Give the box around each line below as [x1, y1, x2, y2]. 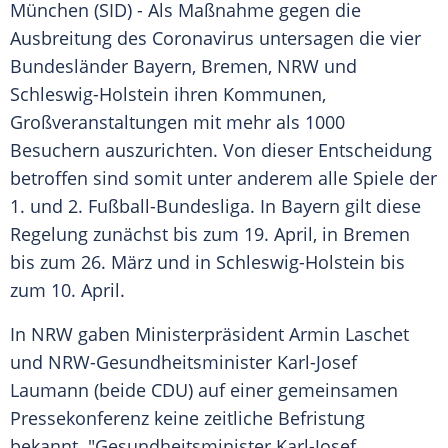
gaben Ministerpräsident [73, 322, 289, 347]
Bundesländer [10, 54, 133, 79]
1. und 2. [10, 194, 88, 219]
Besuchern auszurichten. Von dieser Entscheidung [10, 138, 432, 163]
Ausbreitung [10, 26, 112, 51]
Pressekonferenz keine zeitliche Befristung [10, 406, 365, 431]
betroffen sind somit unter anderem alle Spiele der [10, 166, 437, 191]
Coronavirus [152, 26, 254, 51]
